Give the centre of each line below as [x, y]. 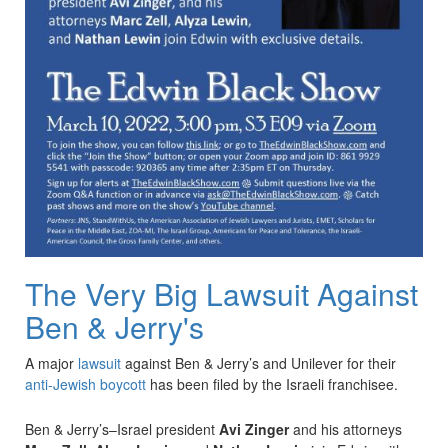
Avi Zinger [254, 429]
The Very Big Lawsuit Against [221, 294]
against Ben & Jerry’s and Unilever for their [258, 363]
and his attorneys [345, 429]
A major [51, 363]
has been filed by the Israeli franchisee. [272, 384]
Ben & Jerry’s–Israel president [122, 429]
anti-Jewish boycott [85, 384]
